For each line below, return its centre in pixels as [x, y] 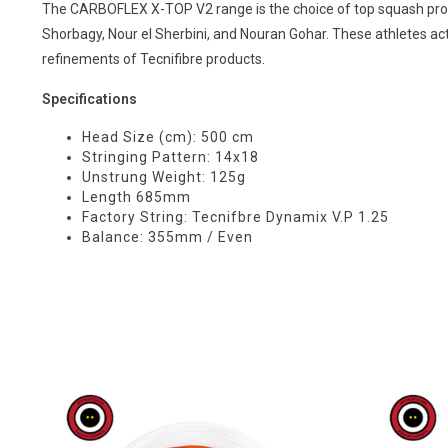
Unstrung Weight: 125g [164, 177]
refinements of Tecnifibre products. [153, 59]
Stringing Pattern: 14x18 [170, 157]
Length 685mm [136, 197]
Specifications [89, 99]
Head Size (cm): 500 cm [168, 137]
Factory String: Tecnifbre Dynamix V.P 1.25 [235, 217]
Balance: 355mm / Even [167, 237]
